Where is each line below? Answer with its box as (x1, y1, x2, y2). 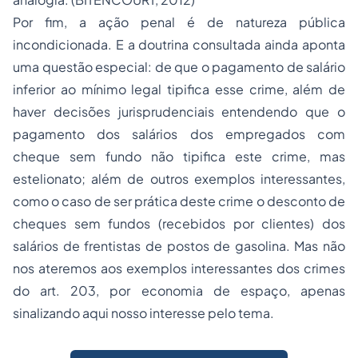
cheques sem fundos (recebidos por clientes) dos (13, 215, 345, 233)
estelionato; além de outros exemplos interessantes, (13, 170, 345, 188)
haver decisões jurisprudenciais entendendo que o (13, 103, 345, 121)
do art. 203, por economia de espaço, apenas (13, 282, 345, 300)
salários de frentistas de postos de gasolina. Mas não (13, 237, 345, 255)
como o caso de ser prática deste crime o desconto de (13, 193, 345, 210)
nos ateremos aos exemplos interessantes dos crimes (13, 260, 345, 277)
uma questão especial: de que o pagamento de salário (13, 58, 345, 76)
